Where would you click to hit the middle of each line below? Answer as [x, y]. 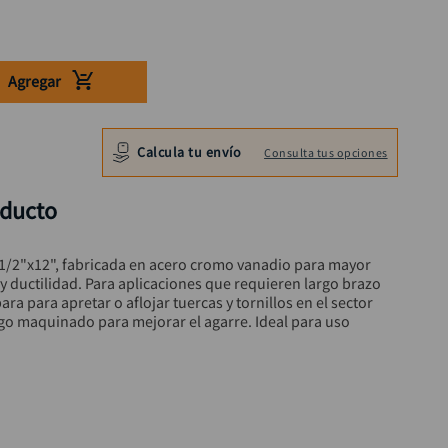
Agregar [34, 81]
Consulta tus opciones [326, 152]
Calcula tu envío [189, 152]
